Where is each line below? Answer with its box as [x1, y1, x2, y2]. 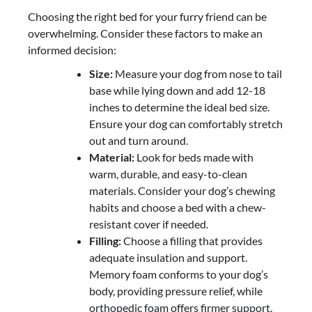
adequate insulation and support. [89, 251, 247, 265]
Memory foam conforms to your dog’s [89, 267, 268, 281]
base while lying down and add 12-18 [89, 84, 265, 97]
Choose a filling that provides [121, 234, 263, 248]
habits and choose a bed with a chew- [89, 201, 266, 214]
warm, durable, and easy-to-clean [89, 167, 247, 181]
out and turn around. [89, 134, 188, 148]
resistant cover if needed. [89, 217, 208, 231]
